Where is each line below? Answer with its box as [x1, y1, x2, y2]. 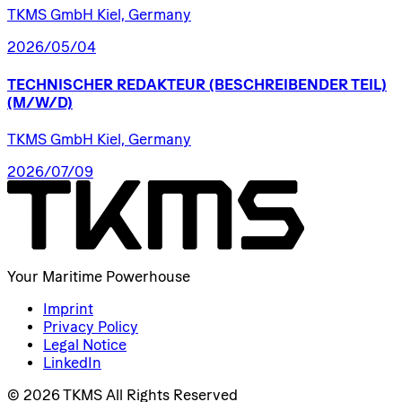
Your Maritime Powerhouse [7, 267, 190, 284]
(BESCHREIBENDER [209, 75, 348, 92]
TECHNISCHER [7, 75, 113, 92]
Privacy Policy [43, 318, 138, 335]
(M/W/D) [7, 93, 73, 110]
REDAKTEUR [117, 75, 205, 92]
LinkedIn [43, 354, 101, 371]
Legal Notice [43, 336, 127, 353]
